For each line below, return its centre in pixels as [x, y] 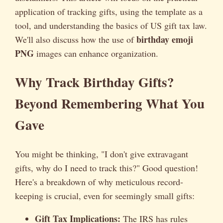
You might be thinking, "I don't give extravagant [102, 154]
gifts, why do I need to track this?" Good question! [107, 167]
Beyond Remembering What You [110, 104]
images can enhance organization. [96, 53]
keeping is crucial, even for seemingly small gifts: [105, 195]
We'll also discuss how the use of [76, 39]
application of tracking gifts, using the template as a [109, 11]
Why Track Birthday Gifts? [95, 82]
